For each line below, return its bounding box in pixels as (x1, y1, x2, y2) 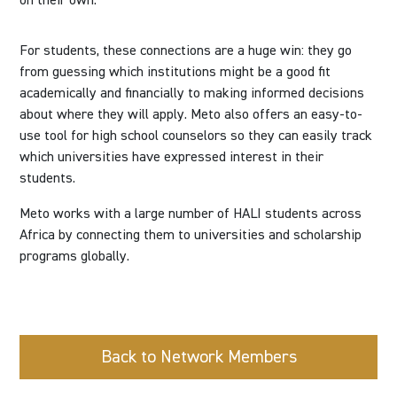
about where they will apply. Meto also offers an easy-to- (19, 106, 363, 122)
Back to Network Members (100, 347, 297, 366)
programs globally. (19, 248, 130, 264)
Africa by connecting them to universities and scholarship (19, 227, 362, 243)
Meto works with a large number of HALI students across (19, 206, 362, 222)
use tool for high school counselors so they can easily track (19, 128, 373, 144)
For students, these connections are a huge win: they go (19, 43, 353, 58)
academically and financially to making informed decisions (19, 85, 365, 101)
